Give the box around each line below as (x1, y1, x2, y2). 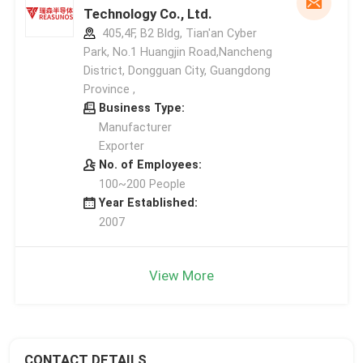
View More (149, 267, 214, 284)
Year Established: (98, 195, 198, 209)
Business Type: (98, 100, 185, 114)
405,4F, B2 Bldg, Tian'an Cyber (98, 26, 257, 40)
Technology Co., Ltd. (83, 5, 212, 22)
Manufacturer (98, 120, 172, 134)
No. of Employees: (98, 157, 202, 171)
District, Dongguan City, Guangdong (83, 63, 271, 77)
